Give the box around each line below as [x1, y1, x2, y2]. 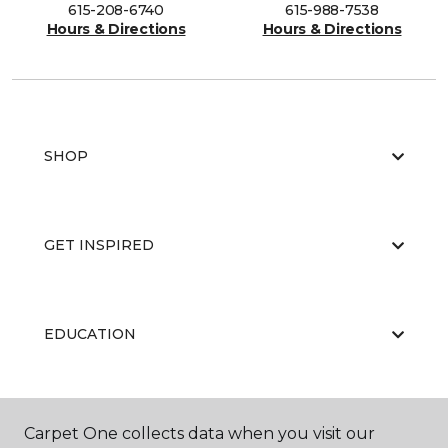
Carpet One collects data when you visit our [24, 424, 375, 443]
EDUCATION [44, 325, 136, 343]
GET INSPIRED [44, 236, 154, 254]
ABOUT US [44, 414, 122, 432]
